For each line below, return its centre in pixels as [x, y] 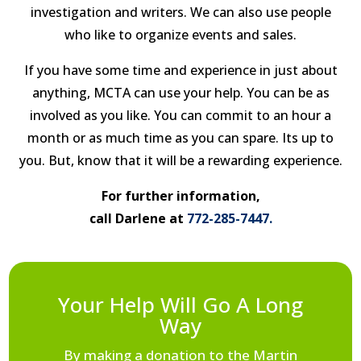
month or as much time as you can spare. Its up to [180, 137]
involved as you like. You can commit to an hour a [180, 115]
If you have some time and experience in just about [180, 70]
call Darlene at [136, 218]
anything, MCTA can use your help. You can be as [180, 92]
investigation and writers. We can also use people [180, 12]
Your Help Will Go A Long [180, 304]
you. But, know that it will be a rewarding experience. [180, 160]
